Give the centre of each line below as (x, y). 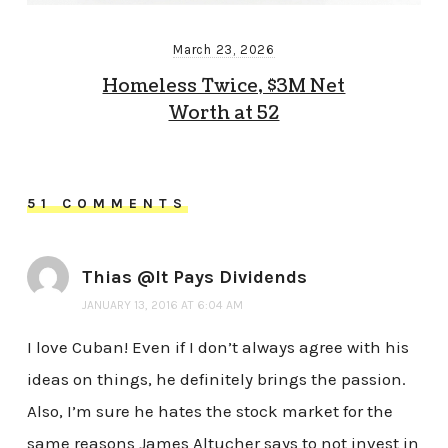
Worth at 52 (224, 114)
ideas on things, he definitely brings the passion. (216, 378)
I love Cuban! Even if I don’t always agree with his (217, 346)
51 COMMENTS (107, 204)
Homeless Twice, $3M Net (224, 87)
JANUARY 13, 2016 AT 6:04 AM (162, 304)
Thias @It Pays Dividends (194, 276)
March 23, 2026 (224, 50)
